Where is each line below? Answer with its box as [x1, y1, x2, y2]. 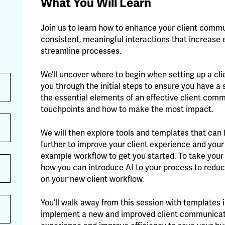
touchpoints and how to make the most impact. [41, 104, 214, 115]
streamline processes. [41, 46, 122, 56]
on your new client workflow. [41, 174, 145, 184]
